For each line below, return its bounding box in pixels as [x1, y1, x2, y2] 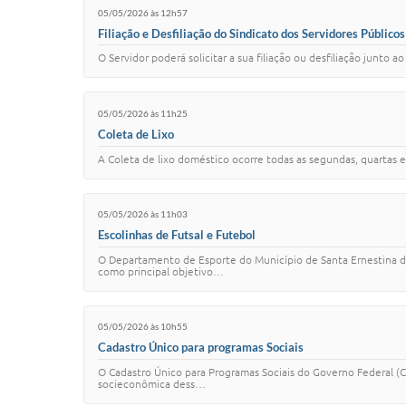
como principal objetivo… [98, 265, 224, 277]
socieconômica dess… [98, 377, 206, 390]
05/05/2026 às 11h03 [98, 208, 188, 220]
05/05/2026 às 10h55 [98, 321, 188, 333]
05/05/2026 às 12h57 [98, 6, 188, 18]
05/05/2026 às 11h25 [98, 107, 188, 119]
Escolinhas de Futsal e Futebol [98, 227, 256, 242]
